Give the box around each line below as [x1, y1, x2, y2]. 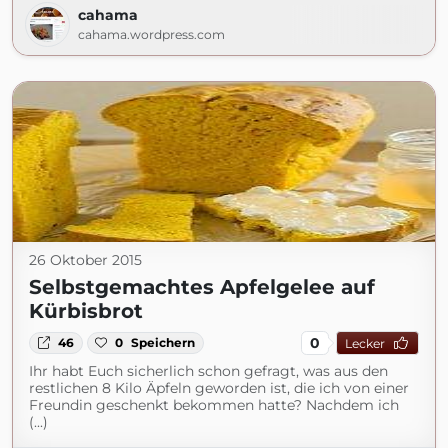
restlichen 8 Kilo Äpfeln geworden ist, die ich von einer [29, 379, 409, 397]
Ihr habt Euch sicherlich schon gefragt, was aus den [29, 362, 388, 380]
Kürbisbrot [29, 299, 143, 323]
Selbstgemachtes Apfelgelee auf [29, 275, 375, 299]
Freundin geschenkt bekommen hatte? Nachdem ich [29, 396, 399, 414]
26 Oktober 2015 [29, 251, 142, 269]
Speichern [131, 335, 196, 350]
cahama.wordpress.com [78, 27, 225, 42]
